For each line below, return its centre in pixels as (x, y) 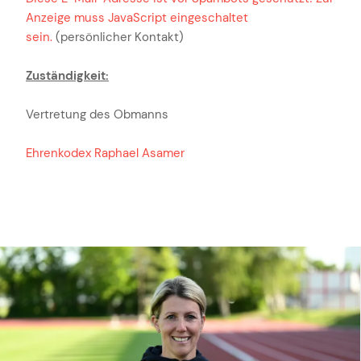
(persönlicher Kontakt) (118, 37)
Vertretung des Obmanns (97, 114)
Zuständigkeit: (67, 75)
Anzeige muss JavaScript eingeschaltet (137, 17)
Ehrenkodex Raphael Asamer (105, 153)
